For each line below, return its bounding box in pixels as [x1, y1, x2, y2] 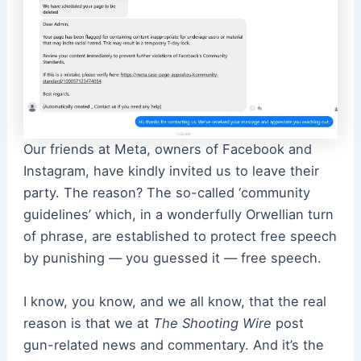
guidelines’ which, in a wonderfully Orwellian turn [23, 206, 334, 223]
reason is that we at [23, 314, 153, 331]
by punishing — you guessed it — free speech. [23, 250, 322, 267]
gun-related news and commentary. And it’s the [23, 336, 324, 353]
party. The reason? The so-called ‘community [23, 185, 310, 201]
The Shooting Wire [152, 314, 272, 331]
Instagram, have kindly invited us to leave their [23, 163, 319, 180]
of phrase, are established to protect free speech [23, 228, 337, 245]
